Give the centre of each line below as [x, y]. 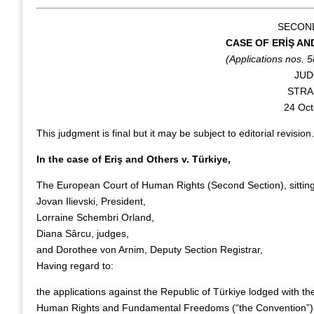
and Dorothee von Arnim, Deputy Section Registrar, [150, 250]
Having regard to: [75, 266]
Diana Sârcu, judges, [83, 233]
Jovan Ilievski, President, [91, 201]
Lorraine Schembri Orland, [95, 217]
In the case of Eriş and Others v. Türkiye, [134, 159]
